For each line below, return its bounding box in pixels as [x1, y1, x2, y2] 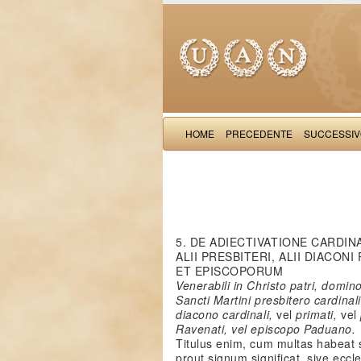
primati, [296, 306, 342, 322]
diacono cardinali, [176, 306, 277, 322]
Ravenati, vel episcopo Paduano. [176, 321, 356, 337]
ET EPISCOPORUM [176, 263, 284, 279]
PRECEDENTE [226, 127, 293, 140]
